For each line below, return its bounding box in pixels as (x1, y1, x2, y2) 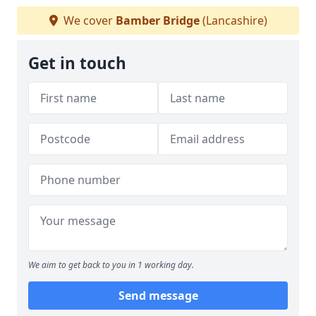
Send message (118, 288, 198, 303)
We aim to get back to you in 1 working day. (28, 259, 194, 271)
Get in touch (28, 52, 126, 74)
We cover (60, 13, 116, 28)
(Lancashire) (199, 13, 267, 28)
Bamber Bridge (115, 13, 200, 28)
